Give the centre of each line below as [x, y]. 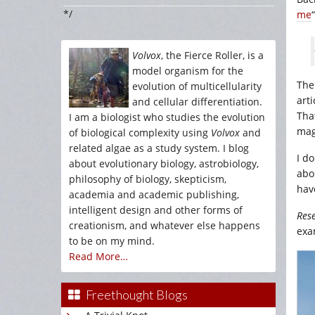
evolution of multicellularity [197, 86]
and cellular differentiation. [197, 102]
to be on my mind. [112, 241]
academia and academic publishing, [154, 194]
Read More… [98, 256]
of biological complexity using [140, 133]
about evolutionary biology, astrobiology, [164, 163]
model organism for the [188, 71]
